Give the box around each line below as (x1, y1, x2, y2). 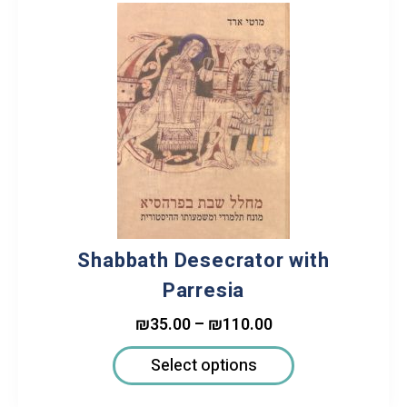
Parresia (162, 276, 245, 306)
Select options (150, 353, 257, 379)
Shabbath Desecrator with (77, 246, 330, 276)
